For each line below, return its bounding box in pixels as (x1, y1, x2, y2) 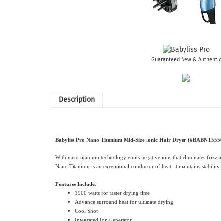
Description (59, 95, 95, 104)
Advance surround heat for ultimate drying (75, 199, 173, 205)
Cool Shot (75, 208, 98, 214)
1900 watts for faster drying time (75, 190, 150, 196)
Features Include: (55, 182, 97, 187)
